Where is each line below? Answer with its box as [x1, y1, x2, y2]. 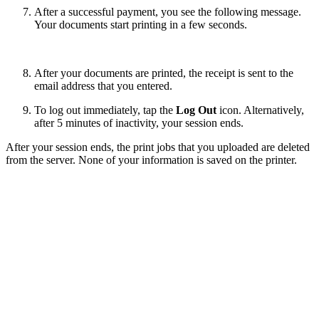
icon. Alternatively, [219, 104, 304, 117]
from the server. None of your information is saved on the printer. [6, 154, 297, 167]
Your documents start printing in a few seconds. [34, 19, 247, 31]
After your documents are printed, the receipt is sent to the [34, 67, 293, 80]
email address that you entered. [34, 80, 172, 93]
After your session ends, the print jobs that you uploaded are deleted [6, 141, 310, 154]
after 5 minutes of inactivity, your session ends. [34, 117, 244, 130]
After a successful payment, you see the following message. [34, 6, 301, 19]
